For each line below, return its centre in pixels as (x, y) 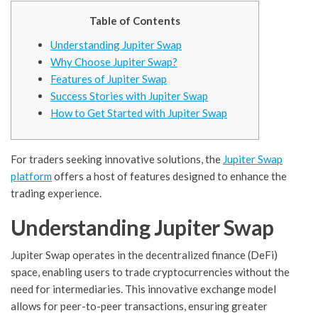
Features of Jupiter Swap (109, 79)
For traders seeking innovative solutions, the (117, 159)
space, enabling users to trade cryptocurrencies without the (150, 272)
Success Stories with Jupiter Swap (129, 96)
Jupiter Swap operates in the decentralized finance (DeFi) (144, 255)
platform (31, 176)
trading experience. (56, 193)
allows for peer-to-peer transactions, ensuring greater (139, 306)
